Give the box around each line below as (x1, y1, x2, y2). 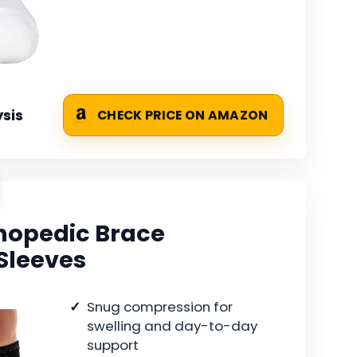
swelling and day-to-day (87, 316, 257, 336)
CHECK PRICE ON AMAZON (97, 107, 269, 124)
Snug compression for (87, 297, 233, 317)
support (87, 335, 139, 355)
